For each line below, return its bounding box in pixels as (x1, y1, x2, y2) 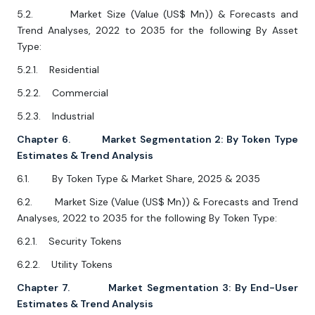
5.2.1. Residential (17, 63, 99, 77)
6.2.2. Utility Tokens (17, 258, 112, 271)
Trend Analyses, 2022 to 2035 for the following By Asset (17, 24, 298, 37)
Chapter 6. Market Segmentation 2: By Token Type (17, 133, 298, 146)
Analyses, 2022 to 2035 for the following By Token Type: (17, 212, 277, 225)
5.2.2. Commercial (17, 86, 108, 100)
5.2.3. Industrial (17, 110, 94, 123)
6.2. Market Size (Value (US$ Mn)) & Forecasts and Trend (17, 195, 298, 209)
